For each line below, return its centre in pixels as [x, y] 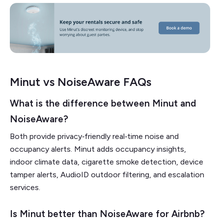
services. [26, 187]
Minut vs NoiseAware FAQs [81, 82]
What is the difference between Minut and [103, 103]
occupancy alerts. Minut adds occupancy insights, [98, 149]
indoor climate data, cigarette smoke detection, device [107, 162]
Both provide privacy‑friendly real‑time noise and [94, 136]
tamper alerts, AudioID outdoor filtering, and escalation [107, 174]
